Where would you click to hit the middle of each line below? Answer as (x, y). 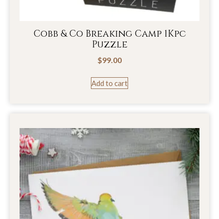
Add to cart (109, 83)
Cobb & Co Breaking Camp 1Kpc (109, 33)
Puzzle (109, 44)
